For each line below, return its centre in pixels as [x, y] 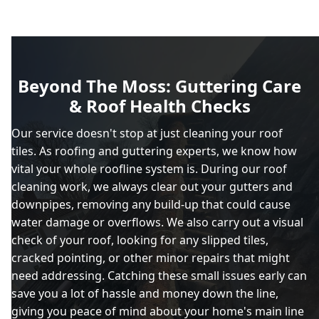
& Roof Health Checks [159, 106]
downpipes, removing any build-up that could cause [151, 204]
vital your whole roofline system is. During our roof [149, 169]
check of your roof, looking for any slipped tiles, [140, 240]
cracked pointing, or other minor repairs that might [151, 258]
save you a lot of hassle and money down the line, [145, 293]
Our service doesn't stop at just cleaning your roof [147, 133]
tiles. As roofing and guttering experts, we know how [154, 151]
